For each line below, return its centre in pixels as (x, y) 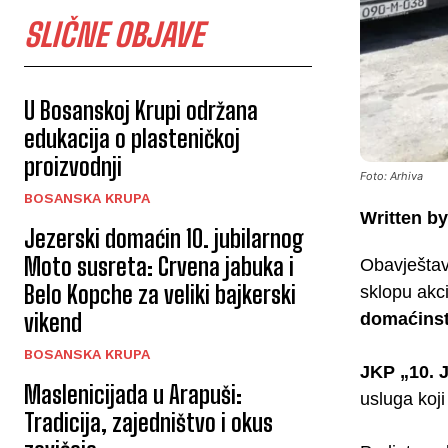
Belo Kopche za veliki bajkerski (160, 295)
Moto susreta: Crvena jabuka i (159, 267)
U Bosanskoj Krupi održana (141, 111)
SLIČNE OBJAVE (113, 35)
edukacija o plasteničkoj (132, 139)
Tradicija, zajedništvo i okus (148, 423)
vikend (53, 323)
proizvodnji (73, 167)
